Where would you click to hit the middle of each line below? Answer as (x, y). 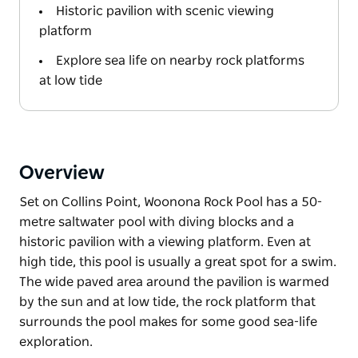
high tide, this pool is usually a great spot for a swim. (178, 262)
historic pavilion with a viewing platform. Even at (165, 242)
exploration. (56, 342)
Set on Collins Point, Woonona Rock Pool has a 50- (171, 202)
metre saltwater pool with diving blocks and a (157, 222)
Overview (62, 173)
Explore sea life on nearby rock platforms (180, 60)
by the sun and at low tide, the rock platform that (167, 302)
